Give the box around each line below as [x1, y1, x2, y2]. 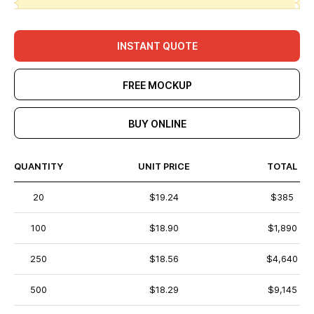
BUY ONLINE [128, 118, 186, 130]
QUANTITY [14, 161, 63, 172]
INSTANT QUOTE [116, 40, 198, 52]
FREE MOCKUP [122, 79, 192, 91]
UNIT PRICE [137, 161, 190, 172]
